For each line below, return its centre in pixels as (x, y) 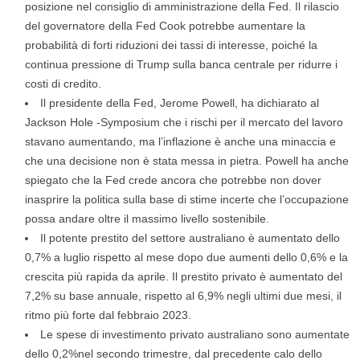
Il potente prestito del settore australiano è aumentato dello (190, 238)
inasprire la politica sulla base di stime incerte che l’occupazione (187, 199)
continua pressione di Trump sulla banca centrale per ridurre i (181, 64)
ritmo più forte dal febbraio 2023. (108, 315)
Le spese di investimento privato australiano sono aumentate (195, 334)
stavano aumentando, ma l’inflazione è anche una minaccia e (180, 141)
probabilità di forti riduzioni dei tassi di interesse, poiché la (171, 45)
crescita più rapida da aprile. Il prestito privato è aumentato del (184, 276)
